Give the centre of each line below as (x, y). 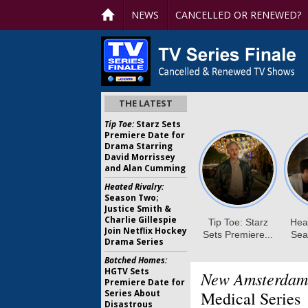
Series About (132, 293)
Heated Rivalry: (134, 187)
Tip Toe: (119, 124)
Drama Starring (139, 146)
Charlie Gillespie (141, 220)
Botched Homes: (136, 260)
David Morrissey (140, 157)
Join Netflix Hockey (146, 231)
